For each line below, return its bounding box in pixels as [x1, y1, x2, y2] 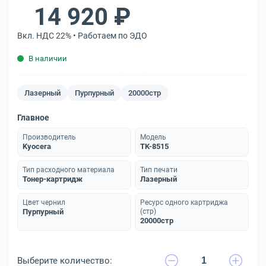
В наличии [28, 54, 67, 63]
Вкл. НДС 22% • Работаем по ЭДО [17, 31, 147, 40]
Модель [140, 133, 166, 141]
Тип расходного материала [23, 166, 115, 174]
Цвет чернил [23, 198, 65, 207]
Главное [17, 113, 49, 122]
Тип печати [140, 166, 178, 174]
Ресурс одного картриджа [140, 198, 228, 207]
